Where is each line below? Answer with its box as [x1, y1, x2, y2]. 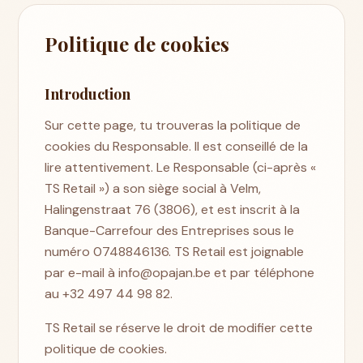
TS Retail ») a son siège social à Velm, [45, 179, 262, 197]
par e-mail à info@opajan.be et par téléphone [45, 263, 315, 281]
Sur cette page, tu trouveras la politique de [45, 116, 301, 134]
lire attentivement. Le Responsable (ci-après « [45, 158, 317, 176]
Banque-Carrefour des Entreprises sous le [45, 221, 295, 239]
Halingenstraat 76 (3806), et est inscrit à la [45, 200, 301, 218]
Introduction [45, 83, 131, 104]
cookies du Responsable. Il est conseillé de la [45, 137, 309, 155]
